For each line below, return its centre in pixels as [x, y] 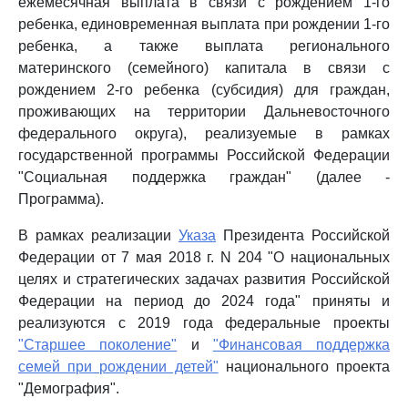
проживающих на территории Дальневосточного [204, 112]
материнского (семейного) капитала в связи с [204, 68]
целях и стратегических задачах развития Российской [204, 279]
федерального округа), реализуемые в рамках [204, 133]
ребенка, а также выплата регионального [204, 46]
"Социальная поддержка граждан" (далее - [204, 177]
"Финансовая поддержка [301, 345]
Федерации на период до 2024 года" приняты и [204, 301]
